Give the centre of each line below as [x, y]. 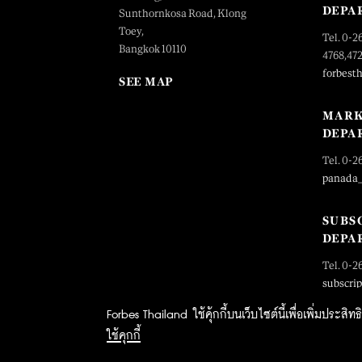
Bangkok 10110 [153, 48]
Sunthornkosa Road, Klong [183, 13]
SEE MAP [146, 81]
